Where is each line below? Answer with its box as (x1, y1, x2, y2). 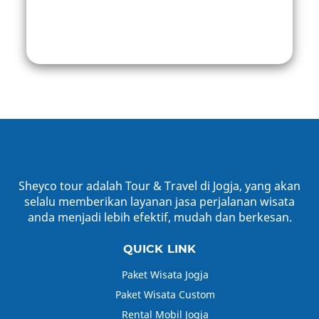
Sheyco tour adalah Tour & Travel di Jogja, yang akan (19, 178, 300, 194)
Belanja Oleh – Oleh (73, 9, 177, 24)
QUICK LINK (122, 244, 197, 255)
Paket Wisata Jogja (121, 268, 209, 281)
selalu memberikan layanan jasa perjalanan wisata (24, 194, 295, 209)
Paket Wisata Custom (115, 288, 215, 301)
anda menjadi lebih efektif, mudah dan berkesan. (27, 209, 292, 225)
